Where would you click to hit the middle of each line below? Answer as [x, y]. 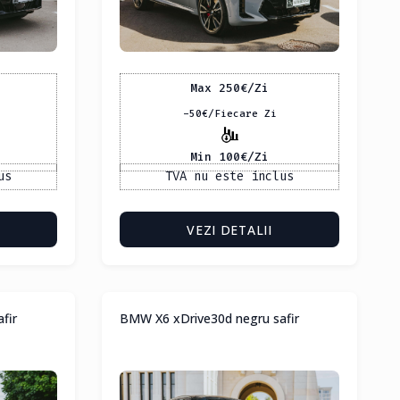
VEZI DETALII [229, 230]
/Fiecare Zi [242, 114]
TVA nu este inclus [229, 177]
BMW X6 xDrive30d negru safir [209, 319]
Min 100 [215, 156]
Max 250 [215, 87]
